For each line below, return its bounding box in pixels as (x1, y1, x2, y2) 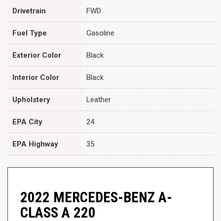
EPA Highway (12, 139, 58, 148)
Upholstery (12, 95, 50, 104)
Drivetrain (12, 6, 46, 15)
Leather (86, 95, 111, 104)
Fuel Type (12, 28, 47, 37)
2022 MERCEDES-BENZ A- (20, 188, 172, 206)
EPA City (12, 117, 42, 126)
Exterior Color (12, 50, 61, 60)
